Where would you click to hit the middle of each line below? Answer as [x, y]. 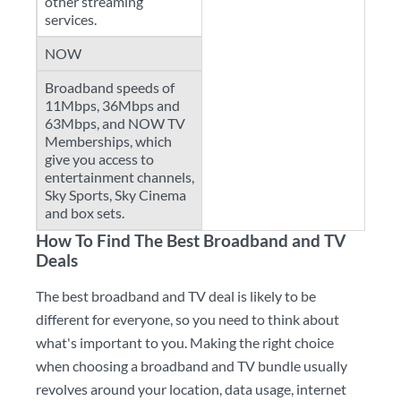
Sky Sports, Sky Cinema [115, 195]
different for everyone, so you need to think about [188, 319]
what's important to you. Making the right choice [185, 342]
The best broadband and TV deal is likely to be [176, 296]
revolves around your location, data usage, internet [191, 389]
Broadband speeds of [110, 87]
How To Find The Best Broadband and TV [191, 241]
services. [71, 19]
